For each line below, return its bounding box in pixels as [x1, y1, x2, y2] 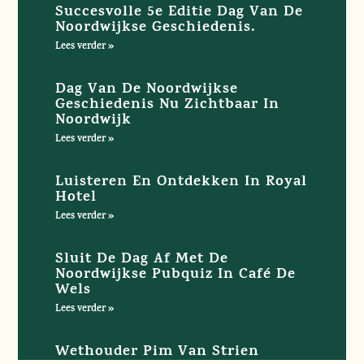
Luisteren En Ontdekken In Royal [54, 170, 307, 195]
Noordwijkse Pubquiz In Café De [54, 262, 296, 288]
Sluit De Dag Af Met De [54, 247, 228, 272]
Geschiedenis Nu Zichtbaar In [54, 93, 279, 118]
